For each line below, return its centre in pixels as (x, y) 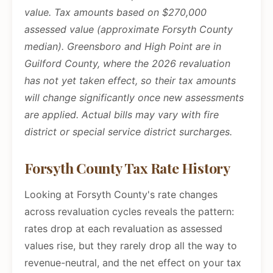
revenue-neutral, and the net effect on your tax (133, 263)
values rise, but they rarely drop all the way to (131, 246)
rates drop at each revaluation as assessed (123, 229)
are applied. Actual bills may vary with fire (122, 115)
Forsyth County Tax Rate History (127, 168)
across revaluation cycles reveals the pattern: (129, 212)
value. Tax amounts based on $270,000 (115, 12)
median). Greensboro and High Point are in (123, 47)
